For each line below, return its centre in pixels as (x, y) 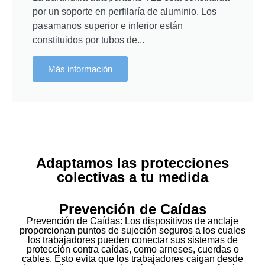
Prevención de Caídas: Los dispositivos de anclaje (132, 221)
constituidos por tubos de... (88, 40)
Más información (80, 69)
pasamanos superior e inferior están (108, 25)
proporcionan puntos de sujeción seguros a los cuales (132, 231)
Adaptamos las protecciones (132, 163)
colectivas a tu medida (132, 177)
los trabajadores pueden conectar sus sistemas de (132, 240)
